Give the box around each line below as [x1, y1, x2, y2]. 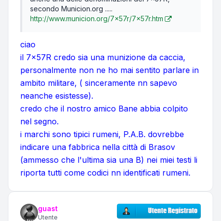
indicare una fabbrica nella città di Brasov [20, 142, 175, 152]
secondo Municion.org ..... [30, 4, 112, 13]
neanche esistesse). [20, 91, 93, 101]
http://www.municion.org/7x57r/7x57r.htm [30, 14, 163, 23]
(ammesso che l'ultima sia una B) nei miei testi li [20, 155, 197, 165]
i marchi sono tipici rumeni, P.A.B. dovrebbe [20, 129, 184, 140]
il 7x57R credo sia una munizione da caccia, [20, 52, 185, 63]
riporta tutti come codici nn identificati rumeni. [20, 168, 190, 178]
